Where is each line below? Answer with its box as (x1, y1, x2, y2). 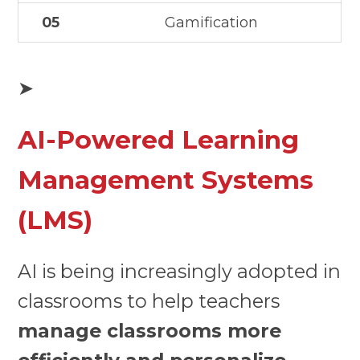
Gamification (165, 13, 259, 31)
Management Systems (18, 164, 314, 195)
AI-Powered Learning (18, 124, 300, 155)
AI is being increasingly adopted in (18, 260, 342, 284)
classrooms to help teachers (18, 289, 280, 313)
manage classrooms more (18, 319, 282, 343)
